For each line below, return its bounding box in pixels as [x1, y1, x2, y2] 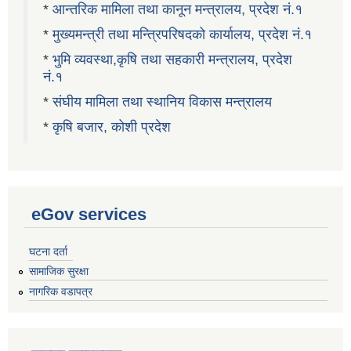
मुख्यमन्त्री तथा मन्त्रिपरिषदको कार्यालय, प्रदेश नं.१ [52, 26, 312, 42]
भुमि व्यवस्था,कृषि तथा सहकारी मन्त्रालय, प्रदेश [52, 51, 292, 67]
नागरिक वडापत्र [29, 285, 92, 299]
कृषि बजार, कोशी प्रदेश [52, 118, 175, 135]
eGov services [31, 204, 147, 224]
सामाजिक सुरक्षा [29, 265, 89, 278]
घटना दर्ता [29, 244, 67, 258]
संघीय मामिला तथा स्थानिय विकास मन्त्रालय [52, 93, 272, 110]
